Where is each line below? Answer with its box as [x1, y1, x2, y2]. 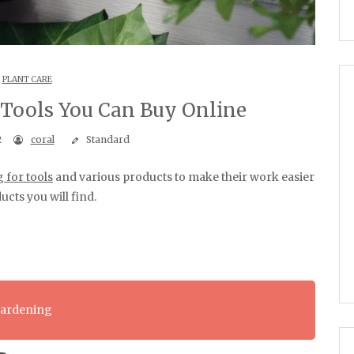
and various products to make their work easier [53, 169, 314, 184]
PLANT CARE [2, 73, 52, 85]
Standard [83, 133, 130, 145]
